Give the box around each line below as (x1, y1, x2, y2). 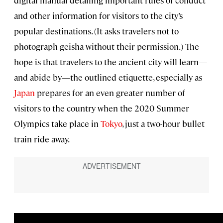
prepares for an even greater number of (35, 87, 185, 98)
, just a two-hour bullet (122, 117, 205, 129)
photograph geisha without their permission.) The (14, 40, 199, 52)
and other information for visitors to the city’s (14, 9, 183, 21)
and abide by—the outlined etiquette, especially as (14, 71, 202, 83)
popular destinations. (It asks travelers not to (14, 25, 179, 36)
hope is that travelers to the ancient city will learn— (14, 56, 207, 67)
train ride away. (14, 133, 70, 144)
